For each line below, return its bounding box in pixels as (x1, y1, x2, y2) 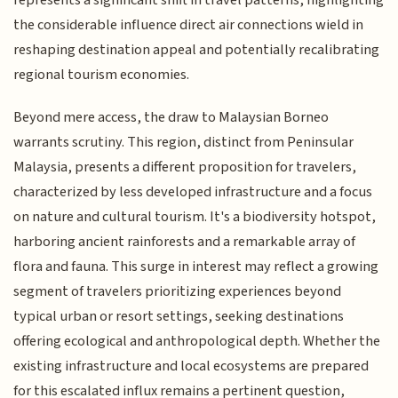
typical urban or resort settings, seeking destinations (13, 306, 345, 328)
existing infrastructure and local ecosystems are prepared (13, 355, 370, 378)
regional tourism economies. (13, 63, 190, 85)
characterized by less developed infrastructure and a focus (13, 181, 373, 203)
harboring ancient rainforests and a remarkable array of (13, 231, 356, 253)
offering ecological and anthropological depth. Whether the (13, 330, 381, 353)
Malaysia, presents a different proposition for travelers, (13, 156, 357, 179)
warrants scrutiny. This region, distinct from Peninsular (13, 131, 354, 154)
